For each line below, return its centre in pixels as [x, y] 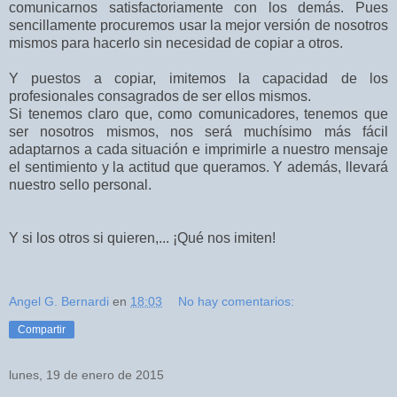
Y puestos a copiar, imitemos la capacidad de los [198, 78]
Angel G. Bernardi [59, 301]
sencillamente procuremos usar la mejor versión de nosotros [198, 25]
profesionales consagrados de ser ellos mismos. [160, 96]
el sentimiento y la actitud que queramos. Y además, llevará [198, 167]
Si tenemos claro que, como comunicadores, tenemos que [198, 113]
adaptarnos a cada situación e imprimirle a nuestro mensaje [198, 149]
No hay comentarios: [237, 301]
